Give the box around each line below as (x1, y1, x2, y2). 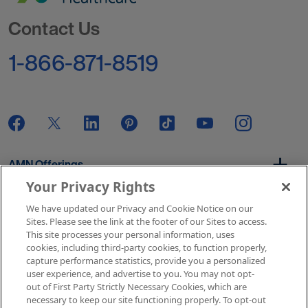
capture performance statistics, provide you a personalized (26, 254, 266, 267)
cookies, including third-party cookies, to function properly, (26, 241, 267, 254)
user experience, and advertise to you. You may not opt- (26, 267, 255, 280)
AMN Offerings (8, 156, 83, 173)
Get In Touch (8, 269, 69, 285)
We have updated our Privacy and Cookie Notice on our (26, 202, 254, 214)
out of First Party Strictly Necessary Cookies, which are (26, 280, 247, 293)
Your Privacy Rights (26, 177, 156, 196)
